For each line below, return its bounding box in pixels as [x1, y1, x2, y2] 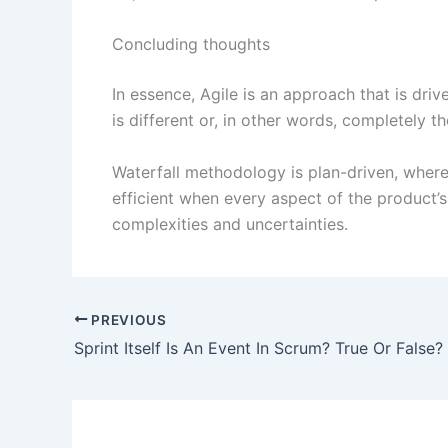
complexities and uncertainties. [112, 213, 348, 234]
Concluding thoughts [112, 34, 270, 55]
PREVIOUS [87, 311, 167, 328]
